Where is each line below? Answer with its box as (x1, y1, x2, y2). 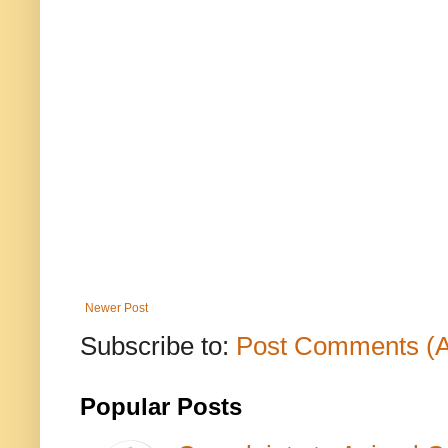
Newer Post (85, 301, 148, 316)
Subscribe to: (80, 332, 236, 361)
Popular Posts (80, 394, 242, 421)
